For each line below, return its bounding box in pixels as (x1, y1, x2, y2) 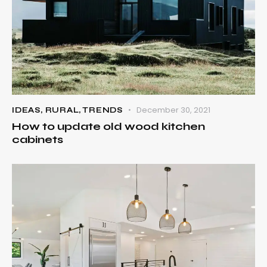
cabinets (12, 133, 63, 147)
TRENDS (82, 105, 123, 116)
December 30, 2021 (136, 104, 211, 116)
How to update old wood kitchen (12, 120, 205, 133)
